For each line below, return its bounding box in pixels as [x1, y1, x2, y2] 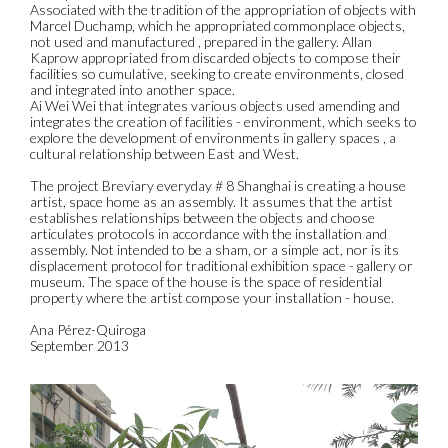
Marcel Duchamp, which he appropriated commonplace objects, [30, 16, 405, 34]
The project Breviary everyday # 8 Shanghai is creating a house [30, 176, 406, 194]
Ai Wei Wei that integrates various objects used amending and [30, 96, 400, 114]
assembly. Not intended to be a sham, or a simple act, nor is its [30, 240, 399, 258]
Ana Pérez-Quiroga [30, 320, 146, 338]
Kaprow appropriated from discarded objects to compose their [30, 48, 401, 66]
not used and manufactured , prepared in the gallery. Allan [30, 32, 372, 50]
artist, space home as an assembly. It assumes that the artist [30, 192, 393, 210]
